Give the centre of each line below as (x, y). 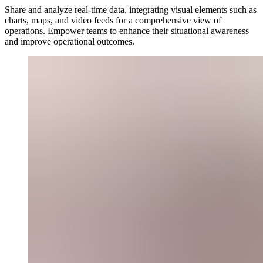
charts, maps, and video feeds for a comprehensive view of (113, 21)
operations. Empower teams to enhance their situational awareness (127, 31)
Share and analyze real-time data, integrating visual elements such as (131, 10)
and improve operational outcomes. (70, 42)
